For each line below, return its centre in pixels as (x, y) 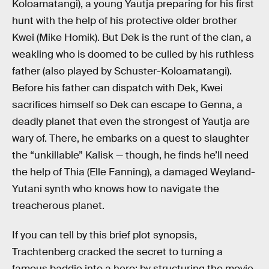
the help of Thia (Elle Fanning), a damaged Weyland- (134, 172)
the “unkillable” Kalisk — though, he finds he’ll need (130, 155)
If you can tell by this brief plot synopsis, (104, 235)
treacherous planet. (58, 205)
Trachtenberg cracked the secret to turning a (117, 252)
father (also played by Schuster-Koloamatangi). (122, 71)
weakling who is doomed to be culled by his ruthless (133, 54)
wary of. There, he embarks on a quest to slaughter (131, 138)
